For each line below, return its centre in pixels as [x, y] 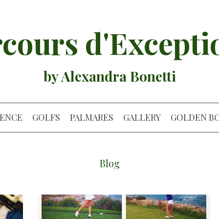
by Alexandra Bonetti [109, 76]
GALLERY [142, 117]
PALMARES [91, 117]
